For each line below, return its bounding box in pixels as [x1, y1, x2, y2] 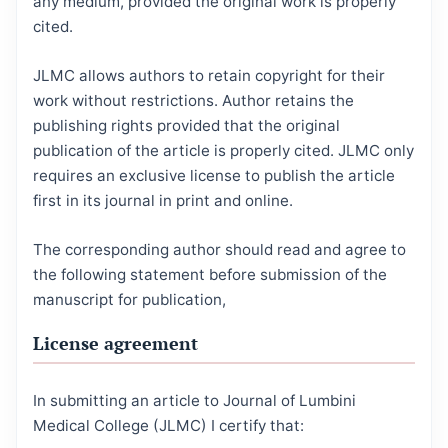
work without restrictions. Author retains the [33, 91, 354, 111]
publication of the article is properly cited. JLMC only [33, 141, 414, 161]
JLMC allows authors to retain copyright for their [33, 66, 385, 86]
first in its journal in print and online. [33, 191, 293, 211]
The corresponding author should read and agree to [33, 240, 406, 260]
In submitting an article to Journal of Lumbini [33, 391, 356, 411]
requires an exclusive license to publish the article [33, 166, 395, 186]
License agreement [33, 331, 198, 356]
